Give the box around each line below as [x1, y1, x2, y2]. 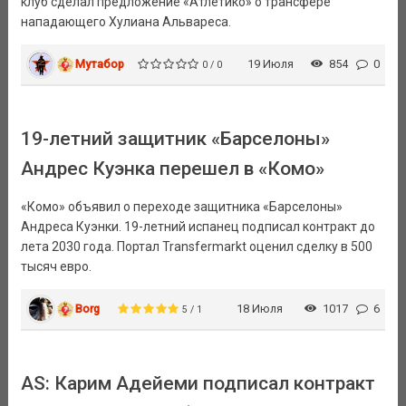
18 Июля [236, 302, 283, 316]
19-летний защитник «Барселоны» [20, 128, 330, 150]
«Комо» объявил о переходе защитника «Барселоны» [20, 199, 343, 215]
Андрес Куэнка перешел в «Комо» [20, 158, 324, 180]
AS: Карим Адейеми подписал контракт [20, 372, 375, 395]
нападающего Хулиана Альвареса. [20, 14, 231, 29]
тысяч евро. [20, 259, 92, 275]
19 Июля [246, 56, 294, 71]
